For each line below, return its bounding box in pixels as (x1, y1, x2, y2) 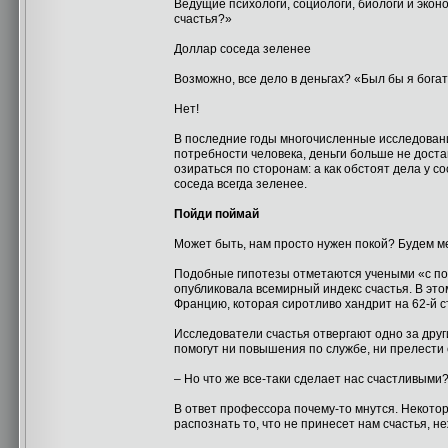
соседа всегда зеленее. (174, 177, 307, 191)
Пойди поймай (174, 207, 259, 221)
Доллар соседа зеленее (174, 42, 311, 56)
